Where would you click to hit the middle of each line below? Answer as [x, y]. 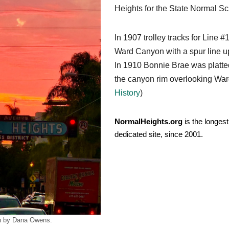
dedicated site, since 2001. [159, 134]
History [127, 93]
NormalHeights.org [148, 122]
